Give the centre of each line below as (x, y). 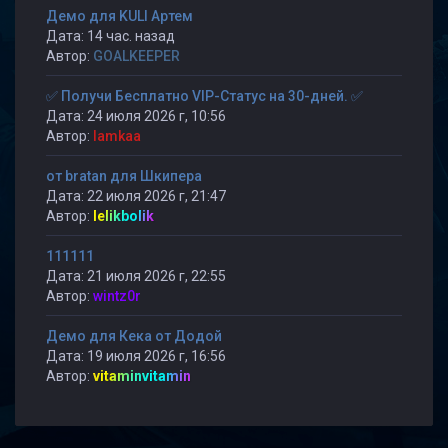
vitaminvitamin (142, 376)
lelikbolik (123, 216)
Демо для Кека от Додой (134, 336)
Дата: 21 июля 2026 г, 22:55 (136, 276)
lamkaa (117, 136)
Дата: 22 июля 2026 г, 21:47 (136, 196)
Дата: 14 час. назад (110, 36)
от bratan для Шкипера (124, 176)
